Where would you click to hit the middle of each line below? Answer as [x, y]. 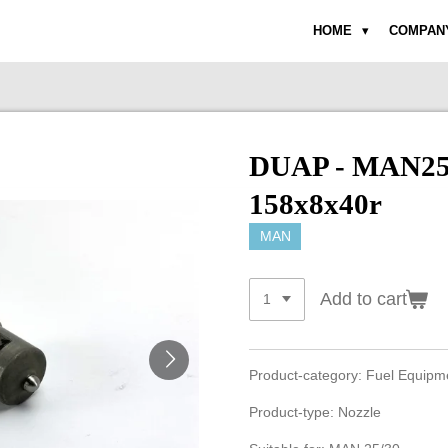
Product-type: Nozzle [319, 412]
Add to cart [363, 298]
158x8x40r [315, 204]
